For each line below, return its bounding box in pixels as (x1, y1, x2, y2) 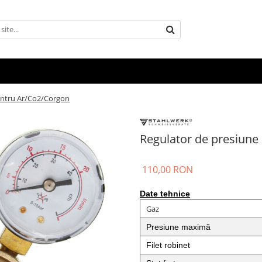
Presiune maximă (146, 222, 213, 232)
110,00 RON (142, 163, 193, 177)
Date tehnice (140, 189, 190, 199)
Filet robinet (146, 240, 190, 250)
